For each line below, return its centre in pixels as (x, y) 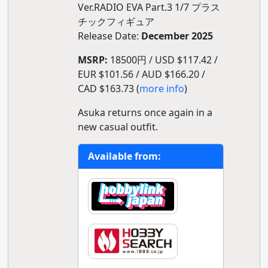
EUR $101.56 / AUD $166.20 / (141, 74)
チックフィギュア (116, 22)
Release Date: (109, 36)
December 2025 (177, 36)
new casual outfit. (118, 127)
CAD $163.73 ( (108, 89)
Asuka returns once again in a (145, 112)
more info (162, 89)
